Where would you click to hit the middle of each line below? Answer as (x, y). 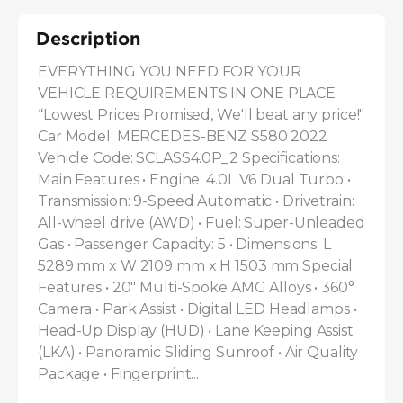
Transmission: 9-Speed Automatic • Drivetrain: (196, 201)
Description (88, 38)
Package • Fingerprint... (119, 374)
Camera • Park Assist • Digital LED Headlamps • (197, 309)
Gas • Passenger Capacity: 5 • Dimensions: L (184, 245)
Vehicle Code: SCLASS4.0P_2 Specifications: (189, 158)
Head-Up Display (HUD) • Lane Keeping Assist (196, 331)
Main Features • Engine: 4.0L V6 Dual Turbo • (194, 180)
